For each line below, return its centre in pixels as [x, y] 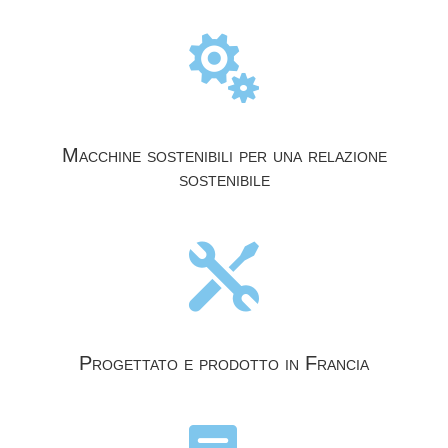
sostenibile [224, 178]
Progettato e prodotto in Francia [224, 362]
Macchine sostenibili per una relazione [224, 154]
